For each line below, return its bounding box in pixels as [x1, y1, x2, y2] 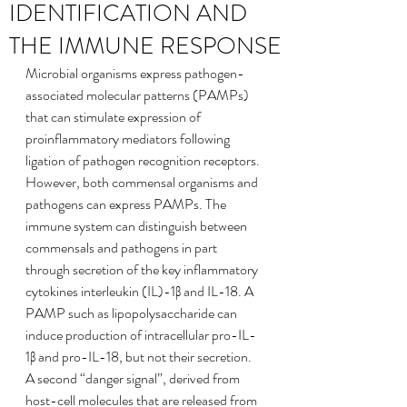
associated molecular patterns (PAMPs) [25, 84, 252, 105]
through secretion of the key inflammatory [25, 259, 261, 280]
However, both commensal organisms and [25, 172, 261, 193]
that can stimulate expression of [25, 106, 203, 127]
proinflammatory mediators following [25, 128, 233, 149]
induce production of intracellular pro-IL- [25, 324, 256, 345]
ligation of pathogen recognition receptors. [25, 150, 263, 171]
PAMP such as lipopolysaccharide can [25, 303, 240, 323]
